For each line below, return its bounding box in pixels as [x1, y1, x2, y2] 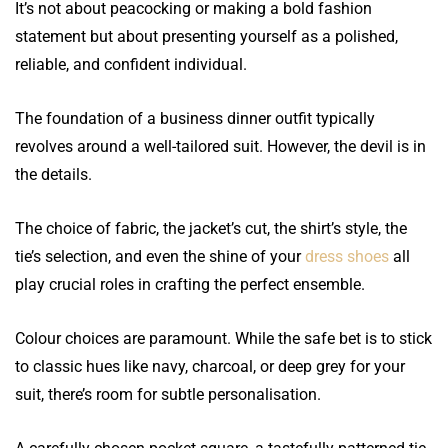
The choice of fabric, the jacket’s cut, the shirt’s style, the [15, 218, 407, 238]
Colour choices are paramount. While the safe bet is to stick [15, 328, 432, 348]
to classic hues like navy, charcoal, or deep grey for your [15, 356, 405, 376]
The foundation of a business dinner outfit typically [15, 108, 375, 128]
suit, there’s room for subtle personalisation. [15, 384, 321, 404]
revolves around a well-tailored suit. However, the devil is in [15, 136, 426, 156]
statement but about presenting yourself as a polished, [15, 26, 398, 46]
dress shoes [305, 246, 389, 266]
